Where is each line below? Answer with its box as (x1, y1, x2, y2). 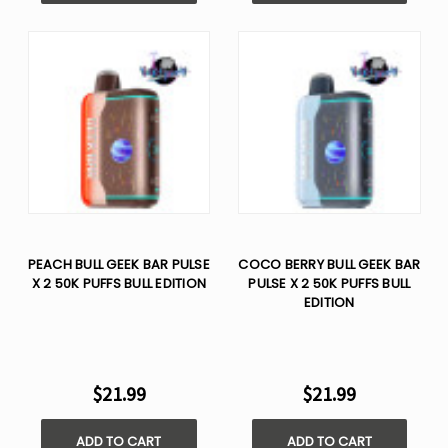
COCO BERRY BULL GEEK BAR (238, 254, 421, 274)
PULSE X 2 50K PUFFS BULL (248, 273, 411, 293)
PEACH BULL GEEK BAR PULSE (27, 254, 210, 274)
